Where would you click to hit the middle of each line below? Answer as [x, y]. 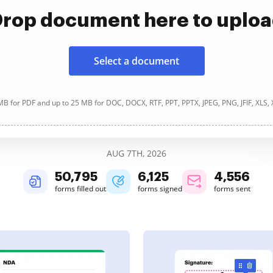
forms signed [160, 189]
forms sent [232, 189]
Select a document [136, 61]
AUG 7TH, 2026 [136, 153]
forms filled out [80, 189]
